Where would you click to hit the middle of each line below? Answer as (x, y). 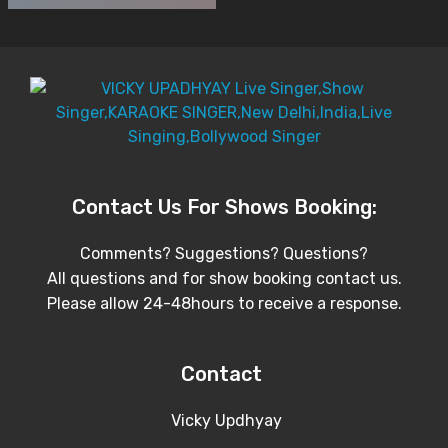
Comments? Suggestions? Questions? (224, 253)
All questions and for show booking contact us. (224, 278)
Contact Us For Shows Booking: (224, 207)
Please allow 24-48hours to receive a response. (224, 303)
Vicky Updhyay (224, 420)
